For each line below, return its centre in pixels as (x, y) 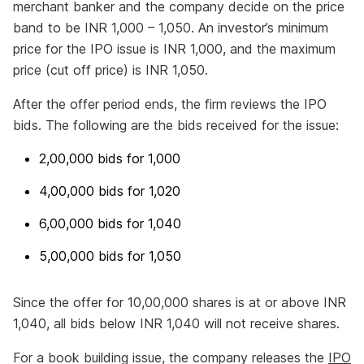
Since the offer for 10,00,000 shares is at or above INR (180, 302)
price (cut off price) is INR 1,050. (110, 70)
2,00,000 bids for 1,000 (110, 158)
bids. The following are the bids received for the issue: (176, 125)
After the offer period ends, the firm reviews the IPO (170, 104)
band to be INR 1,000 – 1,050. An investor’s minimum (171, 28)
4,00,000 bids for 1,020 (110, 191)
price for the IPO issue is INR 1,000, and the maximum (174, 49)
